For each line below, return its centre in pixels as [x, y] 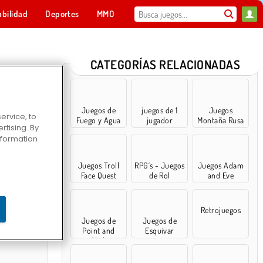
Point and [99, 230]
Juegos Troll [99, 165]
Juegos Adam [221, 165]
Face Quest [99, 175]
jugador [160, 120]
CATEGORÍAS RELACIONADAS [166, 64]
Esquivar [160, 230]
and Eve [221, 175]
